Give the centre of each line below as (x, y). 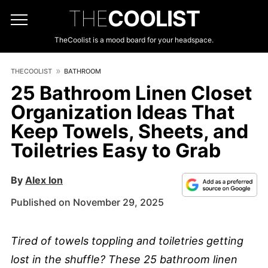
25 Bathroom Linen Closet (131, 93)
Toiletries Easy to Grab (116, 150)
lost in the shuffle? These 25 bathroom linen (124, 259)
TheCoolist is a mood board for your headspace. (134, 40)
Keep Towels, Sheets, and (130, 131)
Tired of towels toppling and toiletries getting (127, 241)
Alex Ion (44, 180)
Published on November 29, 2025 (87, 202)
